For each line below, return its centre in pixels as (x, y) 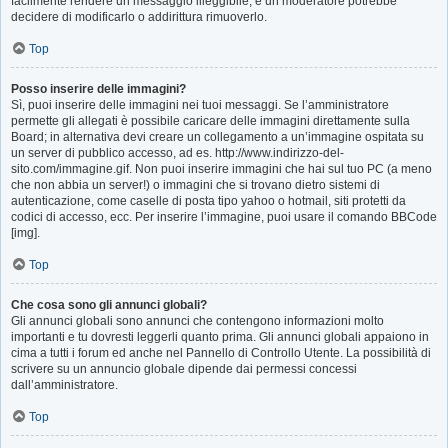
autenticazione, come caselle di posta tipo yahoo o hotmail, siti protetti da (208, 201)
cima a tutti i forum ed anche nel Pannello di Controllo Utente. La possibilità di (221, 353)
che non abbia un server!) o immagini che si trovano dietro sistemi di (195, 185)
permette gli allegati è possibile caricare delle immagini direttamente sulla (210, 121)
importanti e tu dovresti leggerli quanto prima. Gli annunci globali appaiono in (220, 337)
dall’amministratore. (64, 385)
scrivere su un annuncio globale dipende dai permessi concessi (184, 369)
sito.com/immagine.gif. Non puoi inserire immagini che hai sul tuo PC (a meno (221, 169)
